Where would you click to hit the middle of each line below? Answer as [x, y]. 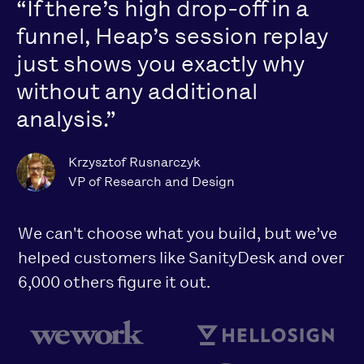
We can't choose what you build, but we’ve [178, 233]
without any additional [137, 91]
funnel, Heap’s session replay [172, 36]
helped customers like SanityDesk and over [181, 258]
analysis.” [66, 119]
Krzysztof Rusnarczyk [134, 162]
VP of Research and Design [152, 182]
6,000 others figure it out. [114, 282]
